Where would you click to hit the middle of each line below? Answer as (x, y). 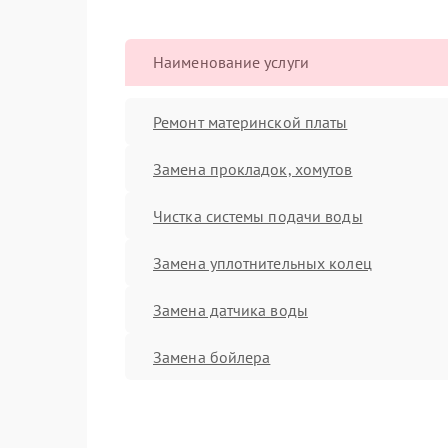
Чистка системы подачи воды (258, 215)
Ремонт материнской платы (250, 121)
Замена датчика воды (230, 309)
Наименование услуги (231, 62)
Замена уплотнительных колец (262, 262)
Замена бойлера (212, 356)
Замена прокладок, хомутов (253, 168)
